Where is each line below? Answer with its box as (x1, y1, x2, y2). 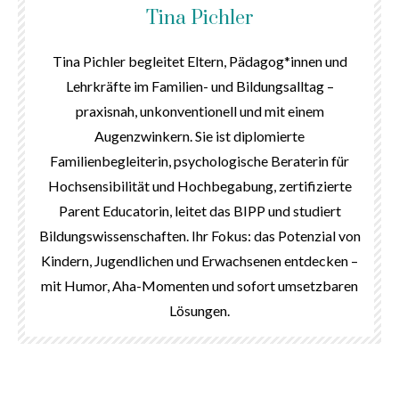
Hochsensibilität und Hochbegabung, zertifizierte (47, 177, 352, 195)
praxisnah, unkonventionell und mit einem (75, 102, 324, 120)
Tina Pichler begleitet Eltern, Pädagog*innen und (52, 53, 347, 70)
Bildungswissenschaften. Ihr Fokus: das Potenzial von (38, 227, 361, 245)
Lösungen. (169, 302, 230, 320)
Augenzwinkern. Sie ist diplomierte (94, 127, 305, 145)
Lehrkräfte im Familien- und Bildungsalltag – (65, 77, 334, 95)
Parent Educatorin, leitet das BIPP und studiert (58, 202, 341, 220)
